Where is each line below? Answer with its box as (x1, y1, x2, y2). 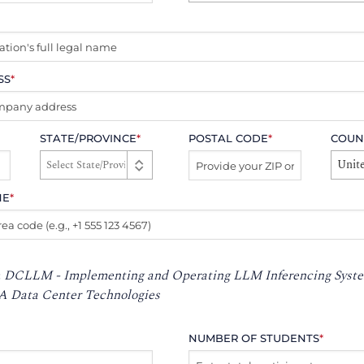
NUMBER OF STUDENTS (188, 331, 320, 344)
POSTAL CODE (188, 132, 269, 145)
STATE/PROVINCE (39, 132, 136, 145)
